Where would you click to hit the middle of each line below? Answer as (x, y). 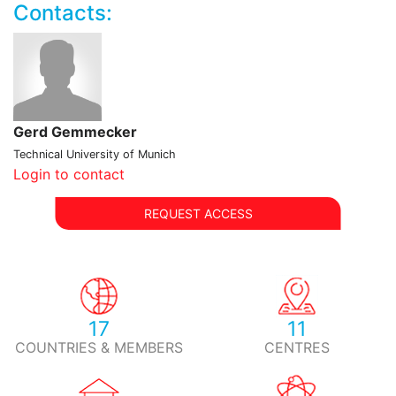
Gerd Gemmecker (75, 131)
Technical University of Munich (95, 154)
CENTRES (297, 347)
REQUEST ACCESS (198, 213)
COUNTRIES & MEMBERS (99, 347)
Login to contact (69, 174)
